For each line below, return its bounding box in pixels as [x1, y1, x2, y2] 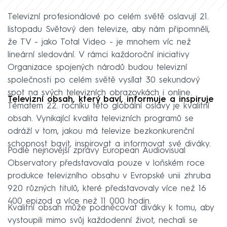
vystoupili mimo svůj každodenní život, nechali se [8, 216, 198, 225]
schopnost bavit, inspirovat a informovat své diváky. [8, 140, 211, 149]
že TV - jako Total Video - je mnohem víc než [8, 38, 191, 47]
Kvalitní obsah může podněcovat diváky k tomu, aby [8, 204, 214, 213]
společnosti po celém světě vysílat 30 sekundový [8, 76, 200, 85]
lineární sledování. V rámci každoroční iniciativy [8, 51, 189, 60]
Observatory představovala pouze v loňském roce [8, 159, 205, 168]
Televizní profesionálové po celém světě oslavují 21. [8, 13, 209, 22]
